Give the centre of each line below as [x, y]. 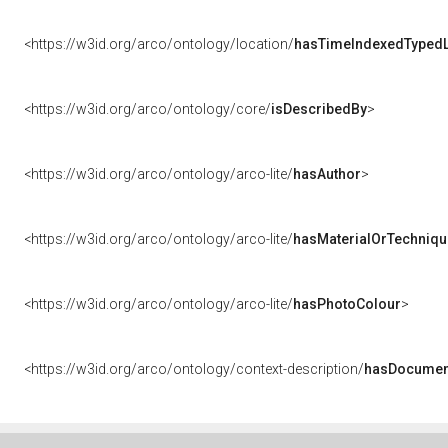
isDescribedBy [319, 109]
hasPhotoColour [347, 304]
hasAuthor [327, 174]
